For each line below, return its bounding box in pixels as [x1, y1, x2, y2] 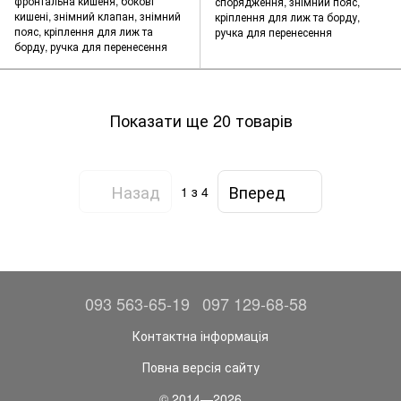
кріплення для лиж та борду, [215, 9, 360, 25]
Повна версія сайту [141, 357, 260, 376]
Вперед [229, 179, 286, 203]
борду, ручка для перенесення [14, 38, 167, 55]
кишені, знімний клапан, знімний [14, 8, 181, 24]
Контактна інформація [132, 326, 269, 345]
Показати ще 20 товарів [108, 107, 293, 132]
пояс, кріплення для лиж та [14, 23, 153, 39]
